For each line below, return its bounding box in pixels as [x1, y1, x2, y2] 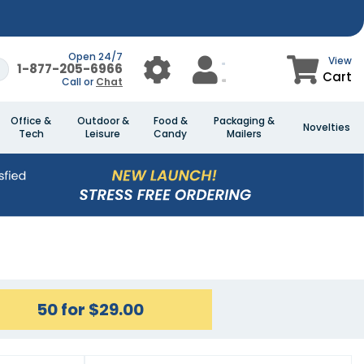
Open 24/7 [68, 50, 123, 63]
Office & [11, 114, 51, 128]
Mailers [226, 127, 262, 141]
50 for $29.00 [36, 297, 144, 321]
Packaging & [213, 114, 275, 128]
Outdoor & [76, 114, 129, 128]
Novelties [303, 120, 350, 134]
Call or [62, 75, 96, 89]
